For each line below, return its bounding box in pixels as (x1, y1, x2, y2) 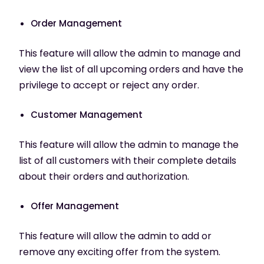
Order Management (31, 16, 122, 29)
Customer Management (31, 108, 143, 121)
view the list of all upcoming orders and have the (19, 62, 243, 76)
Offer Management (31, 199, 119, 212)
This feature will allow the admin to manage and (19, 46, 240, 60)
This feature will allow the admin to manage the (19, 137, 239, 151)
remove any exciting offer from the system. (19, 245, 220, 259)
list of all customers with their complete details (19, 153, 236, 167)
